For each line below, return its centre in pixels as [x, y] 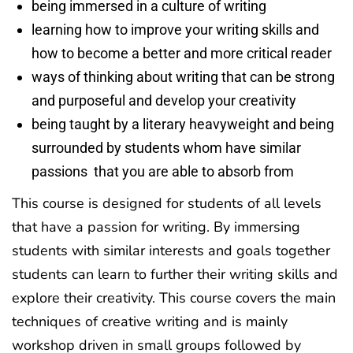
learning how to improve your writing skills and [175, 30]
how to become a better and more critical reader [182, 53]
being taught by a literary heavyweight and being [183, 124]
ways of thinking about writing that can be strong [183, 77]
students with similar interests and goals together [171, 251]
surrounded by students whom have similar [166, 148]
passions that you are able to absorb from [163, 171]
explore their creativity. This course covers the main [174, 298]
